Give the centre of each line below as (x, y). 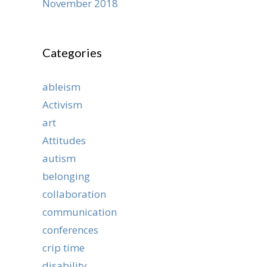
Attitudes (64, 140)
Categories (72, 52)
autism (59, 158)
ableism (61, 87)
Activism (62, 105)
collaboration (74, 194)
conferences (70, 230)
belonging (66, 176)
